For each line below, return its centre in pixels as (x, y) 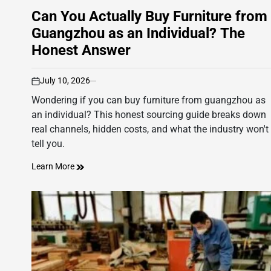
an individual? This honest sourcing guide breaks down (149, 115)
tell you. (48, 144)
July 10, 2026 (65, 81)
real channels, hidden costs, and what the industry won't (150, 129)
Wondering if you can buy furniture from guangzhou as (149, 100)
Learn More (54, 167)
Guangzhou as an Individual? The (138, 34)
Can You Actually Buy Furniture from (149, 17)
